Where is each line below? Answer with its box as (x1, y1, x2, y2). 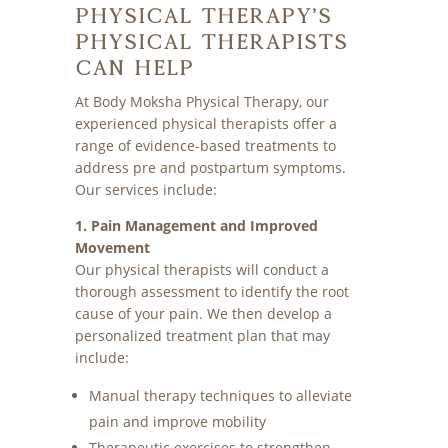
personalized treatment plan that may (74, 326, 330, 346)
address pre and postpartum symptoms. (74, 158, 346, 178)
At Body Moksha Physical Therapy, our (74, 92, 329, 112)
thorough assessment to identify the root (74, 282, 349, 302)
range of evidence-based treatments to (74, 136, 336, 156)
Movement (74, 238, 150, 258)
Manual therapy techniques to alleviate (88, 386, 352, 406)
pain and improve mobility (88, 412, 266, 432)
